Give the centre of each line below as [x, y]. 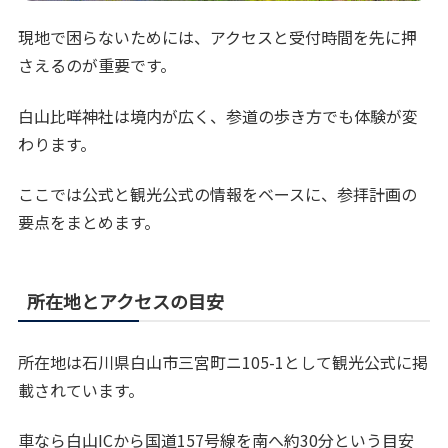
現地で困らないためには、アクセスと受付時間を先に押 [218, 37]
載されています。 [81, 389]
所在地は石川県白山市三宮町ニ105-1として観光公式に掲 [223, 361]
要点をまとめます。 [89, 221]
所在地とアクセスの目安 [126, 300]
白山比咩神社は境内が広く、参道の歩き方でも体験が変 [218, 115]
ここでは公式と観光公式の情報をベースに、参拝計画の [218, 193]
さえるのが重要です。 [97, 65]
